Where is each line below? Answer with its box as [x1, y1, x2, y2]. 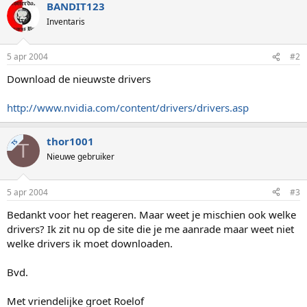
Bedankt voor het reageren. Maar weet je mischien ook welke [7, 207, 296, 221]
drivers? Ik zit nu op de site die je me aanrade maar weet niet [7, 221, 294, 236]
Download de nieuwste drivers [7, 72, 151, 86]
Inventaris [47, 15, 85, 27]
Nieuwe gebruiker [47, 151, 114, 162]
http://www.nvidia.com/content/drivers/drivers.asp [7, 101, 249, 114]
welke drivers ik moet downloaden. [7, 236, 173, 250]
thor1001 [47, 134, 94, 148]
